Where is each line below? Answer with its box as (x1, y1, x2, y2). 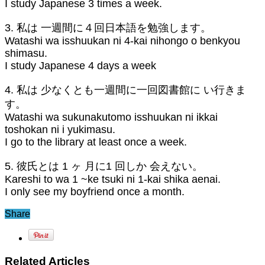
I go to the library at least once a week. (5, 135, 187, 148)
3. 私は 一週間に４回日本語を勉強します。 (5, 21, 211, 34)
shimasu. (5, 47, 47, 59)
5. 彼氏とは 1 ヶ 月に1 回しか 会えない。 (5, 160, 203, 172)
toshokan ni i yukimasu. (5, 123, 115, 135)
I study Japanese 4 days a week (5, 59, 156, 72)
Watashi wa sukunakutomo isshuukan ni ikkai (5, 111, 218, 123)
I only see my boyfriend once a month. (5, 185, 185, 198)
